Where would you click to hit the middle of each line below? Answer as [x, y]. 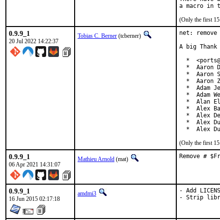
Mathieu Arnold [96, 159]
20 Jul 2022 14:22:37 [34, 41]
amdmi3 [87, 193]
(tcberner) [130, 36]
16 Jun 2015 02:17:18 [34, 199]
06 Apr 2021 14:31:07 [35, 165]
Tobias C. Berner [97, 36]
